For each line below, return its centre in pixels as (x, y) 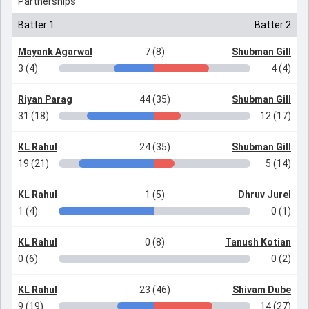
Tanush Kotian (258, 242)
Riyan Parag (45, 99)
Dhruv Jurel (265, 195)
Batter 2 (273, 25)
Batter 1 (36, 25)
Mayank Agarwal (55, 52)
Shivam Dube (262, 290)
